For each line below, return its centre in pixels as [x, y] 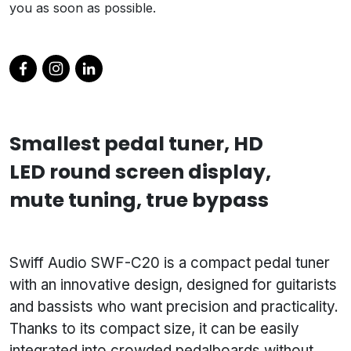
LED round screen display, [140, 172]
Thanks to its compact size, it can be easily [154, 329]
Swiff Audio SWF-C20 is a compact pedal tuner [170, 263]
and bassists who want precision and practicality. [174, 307]
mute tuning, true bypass [139, 201]
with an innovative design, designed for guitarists [173, 285]
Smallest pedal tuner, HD [136, 144]
